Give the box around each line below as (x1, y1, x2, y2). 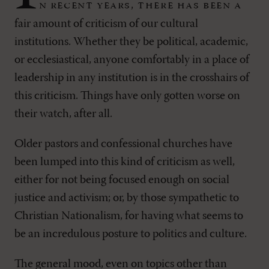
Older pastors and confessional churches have (14, 138, 232, 151)
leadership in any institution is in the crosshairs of (14, 72, 249, 85)
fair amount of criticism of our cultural (14, 18, 198, 31)
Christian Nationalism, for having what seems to (14, 210, 243, 223)
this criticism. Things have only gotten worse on (14, 90, 240, 103)
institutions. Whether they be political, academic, (14, 36, 248, 49)
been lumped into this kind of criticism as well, (14, 156, 235, 169)
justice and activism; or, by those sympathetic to (14, 192, 239, 205)
